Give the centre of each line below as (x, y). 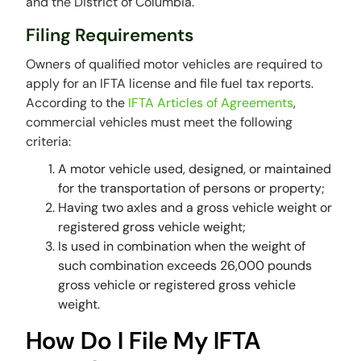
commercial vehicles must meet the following (160, 122)
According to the (77, 102)
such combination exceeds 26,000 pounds (185, 265)
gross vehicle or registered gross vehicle (177, 284)
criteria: (49, 141)
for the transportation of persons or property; (192, 188)
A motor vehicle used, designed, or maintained (195, 168)
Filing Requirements (110, 35)
